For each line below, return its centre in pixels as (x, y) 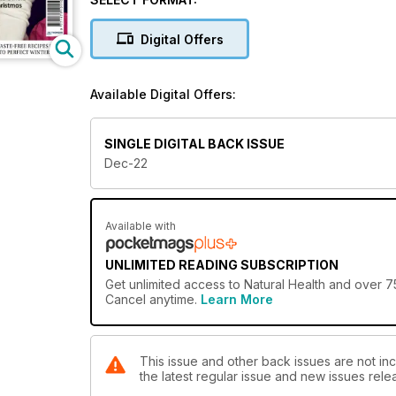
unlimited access (177, 285)
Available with (141, 226)
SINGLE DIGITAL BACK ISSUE (194, 144)
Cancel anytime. (153, 300)
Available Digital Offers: (163, 94)
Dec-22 (126, 164)
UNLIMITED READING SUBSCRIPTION (222, 265)
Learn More (237, 300)
